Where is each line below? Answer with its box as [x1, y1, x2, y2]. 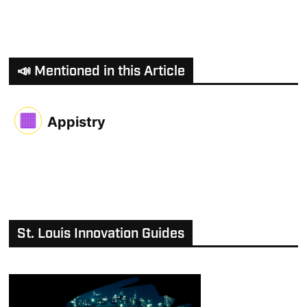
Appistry [47, 114, 106, 130]
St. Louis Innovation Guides [17, 225, 185, 243]
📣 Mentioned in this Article [17, 62, 186, 80]
